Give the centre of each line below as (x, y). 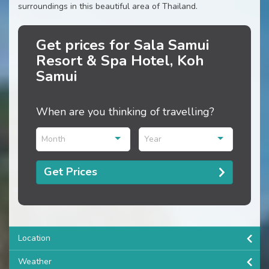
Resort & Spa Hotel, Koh (120, 60)
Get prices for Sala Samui (122, 45)
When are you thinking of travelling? (125, 111)
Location (34, 238)
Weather (35, 261)
